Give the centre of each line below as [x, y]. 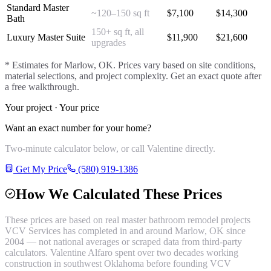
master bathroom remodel [170, 220]
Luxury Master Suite [46, 37]
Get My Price [40, 169]
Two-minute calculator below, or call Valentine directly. [110, 148]
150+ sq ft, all [118, 31]
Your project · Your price [52, 107]
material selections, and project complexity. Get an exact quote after [133, 76]
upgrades [109, 42]
